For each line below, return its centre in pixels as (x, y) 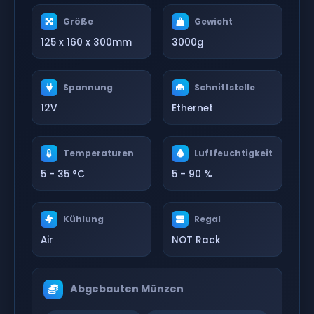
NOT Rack (196, 240)
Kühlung (83, 219)
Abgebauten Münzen (127, 289)
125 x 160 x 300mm (86, 42)
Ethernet (192, 108)
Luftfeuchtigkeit (233, 153)
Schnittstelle (225, 87)
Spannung (88, 87)
